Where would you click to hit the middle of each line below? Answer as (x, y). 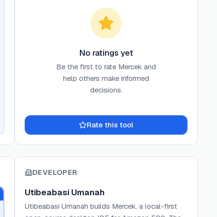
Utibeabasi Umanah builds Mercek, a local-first (101, 206)
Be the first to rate (87, 67)
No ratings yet (106, 53)
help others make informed (106, 78)
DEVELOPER (55, 172)
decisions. (106, 90)
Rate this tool (110, 125)
